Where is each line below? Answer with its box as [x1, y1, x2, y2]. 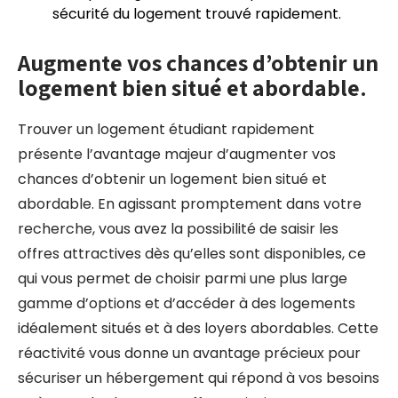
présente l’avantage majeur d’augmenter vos [18, 144, 336, 164]
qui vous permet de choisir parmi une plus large [18, 268, 347, 289]
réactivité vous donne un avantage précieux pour [18, 343, 361, 363]
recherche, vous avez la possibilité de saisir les [18, 219, 338, 239]
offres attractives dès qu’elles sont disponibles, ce [18, 243, 366, 264]
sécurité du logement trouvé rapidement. [52, 4, 341, 24]
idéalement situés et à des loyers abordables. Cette [18, 318, 378, 338]
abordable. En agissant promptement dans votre [18, 194, 362, 214]
